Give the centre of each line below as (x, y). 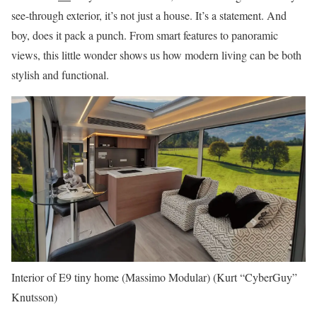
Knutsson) (34, 296)
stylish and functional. (60, 74)
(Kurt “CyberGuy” (255, 277)
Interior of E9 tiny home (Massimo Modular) (111, 277)
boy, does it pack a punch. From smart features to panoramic (145, 35)
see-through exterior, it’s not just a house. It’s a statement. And (149, 15)
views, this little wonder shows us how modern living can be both (156, 54)
